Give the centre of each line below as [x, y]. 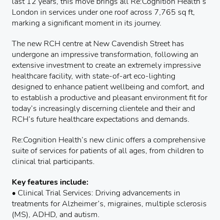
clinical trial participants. [53, 161]
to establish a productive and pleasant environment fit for [110, 97]
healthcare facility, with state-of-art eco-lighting [94, 76]
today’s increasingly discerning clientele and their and [103, 108]
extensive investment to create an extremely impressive [106, 65]
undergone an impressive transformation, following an [105, 54]
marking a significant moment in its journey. [87, 23]
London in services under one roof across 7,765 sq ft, [103, 12]
